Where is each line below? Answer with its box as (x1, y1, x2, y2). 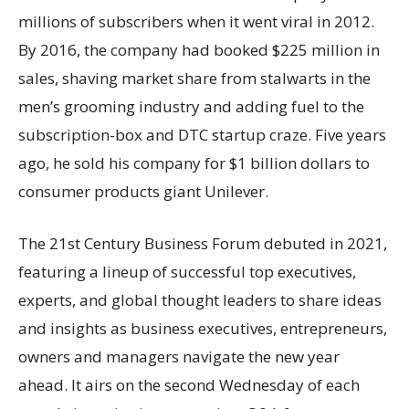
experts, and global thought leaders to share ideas (18, 288, 382, 310)
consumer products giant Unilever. (18, 180, 268, 202)
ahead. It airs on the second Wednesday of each (18, 373, 360, 395)
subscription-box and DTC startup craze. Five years (18, 123, 386, 145)
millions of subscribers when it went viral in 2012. (18, 10, 374, 32)
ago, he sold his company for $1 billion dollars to (18, 152, 370, 173)
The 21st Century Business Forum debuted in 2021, (18, 232, 387, 254)
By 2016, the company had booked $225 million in (18, 38, 380, 60)
